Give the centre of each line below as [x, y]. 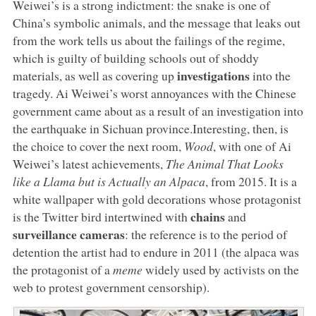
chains [207, 216]
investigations [213, 75]
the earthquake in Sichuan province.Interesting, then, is [150, 128]
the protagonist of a [62, 269]
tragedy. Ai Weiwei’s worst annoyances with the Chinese [154, 93]
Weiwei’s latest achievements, [89, 163]
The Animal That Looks [224, 163]
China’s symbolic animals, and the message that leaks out [156, 22]
